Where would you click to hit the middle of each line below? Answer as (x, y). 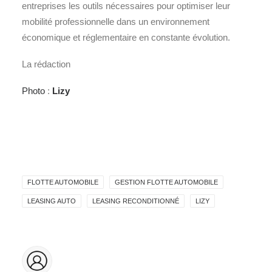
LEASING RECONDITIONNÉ (136, 201)
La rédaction (46, 64)
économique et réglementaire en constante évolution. (126, 37)
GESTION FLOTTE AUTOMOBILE (166, 182)
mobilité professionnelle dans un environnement (116, 22)
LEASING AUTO (52, 201)
